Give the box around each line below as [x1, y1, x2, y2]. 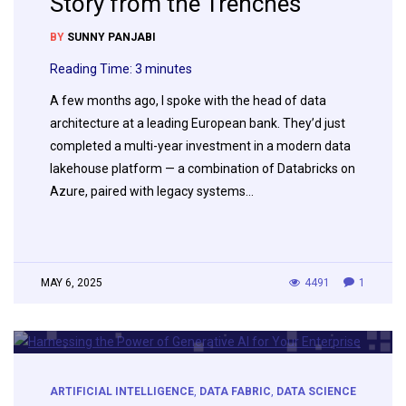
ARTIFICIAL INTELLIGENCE [50, 385, 194, 399]
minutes [145, 61, 192, 76]
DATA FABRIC [199, 385, 271, 399]
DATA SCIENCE [276, 385, 356, 399]
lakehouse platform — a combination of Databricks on [50, 160, 355, 176]
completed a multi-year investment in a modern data [50, 138, 351, 153]
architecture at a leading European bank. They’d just [50, 115, 345, 130]
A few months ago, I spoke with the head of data [50, 92, 326, 108]
